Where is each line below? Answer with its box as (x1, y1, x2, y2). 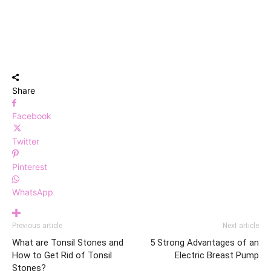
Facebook (12, 110, 51, 121)
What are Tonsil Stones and (12, 237, 123, 248)
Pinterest (12, 161, 47, 172)
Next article (223, 221, 259, 230)
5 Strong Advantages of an (150, 237, 259, 248)
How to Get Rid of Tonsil (12, 249, 112, 261)
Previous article (12, 221, 62, 230)
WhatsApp (12, 186, 53, 197)
